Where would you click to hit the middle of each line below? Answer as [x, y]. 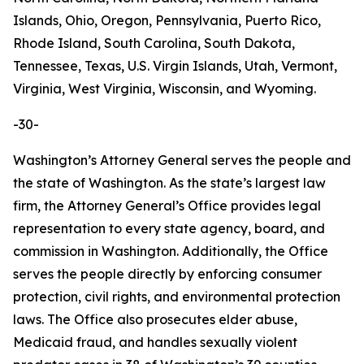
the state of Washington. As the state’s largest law [169, 183]
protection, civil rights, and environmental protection [177, 297]
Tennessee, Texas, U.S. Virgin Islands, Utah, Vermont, [175, 66]
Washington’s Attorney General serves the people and [182, 160]
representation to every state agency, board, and [169, 228]
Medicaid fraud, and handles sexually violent [155, 342]
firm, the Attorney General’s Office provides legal [167, 206]
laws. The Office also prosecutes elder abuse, [155, 319]
